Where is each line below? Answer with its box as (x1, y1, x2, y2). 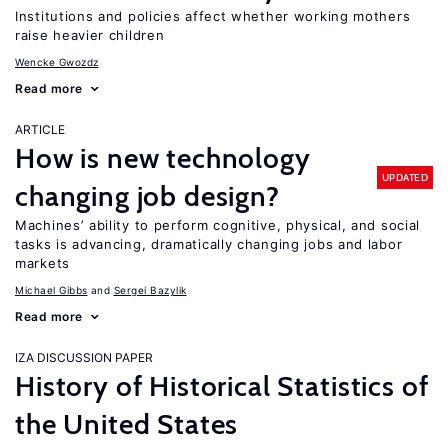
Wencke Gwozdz (15, 56, 99, 68)
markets (15, 255, 70, 271)
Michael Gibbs (15, 284, 88, 296)
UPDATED (381, 170, 428, 184)
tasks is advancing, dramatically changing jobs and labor (15, 236, 403, 252)
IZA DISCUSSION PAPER (15, 350, 153, 365)
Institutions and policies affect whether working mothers (15, 8, 411, 24)
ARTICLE (15, 122, 65, 137)
